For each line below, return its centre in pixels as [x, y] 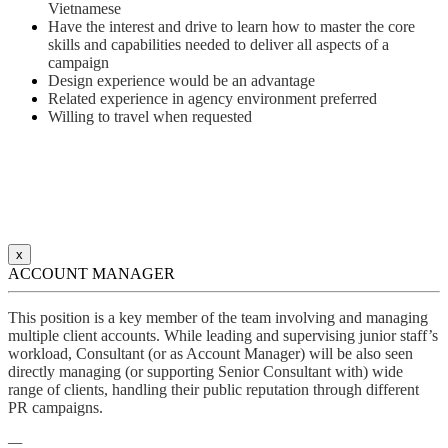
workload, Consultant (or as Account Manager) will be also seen [210, 354]
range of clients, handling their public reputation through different [213, 390]
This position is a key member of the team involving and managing [218, 318]
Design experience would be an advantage [181, 81]
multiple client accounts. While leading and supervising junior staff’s [223, 336]
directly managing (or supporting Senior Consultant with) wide [205, 372]
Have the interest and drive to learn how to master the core [231, 27]
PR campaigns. [55, 408]
